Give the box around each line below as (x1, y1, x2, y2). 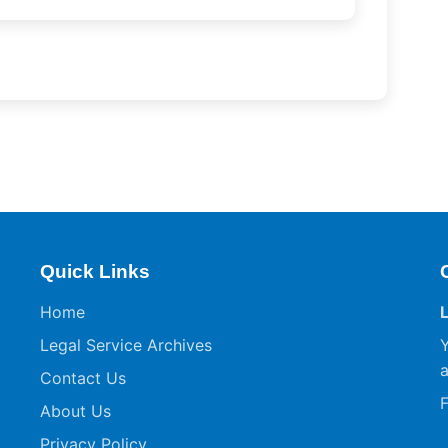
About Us (40, 401, 111, 421)
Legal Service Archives (40, 335, 212, 355)
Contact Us (40, 368, 126, 388)
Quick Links (40, 261, 150, 282)
